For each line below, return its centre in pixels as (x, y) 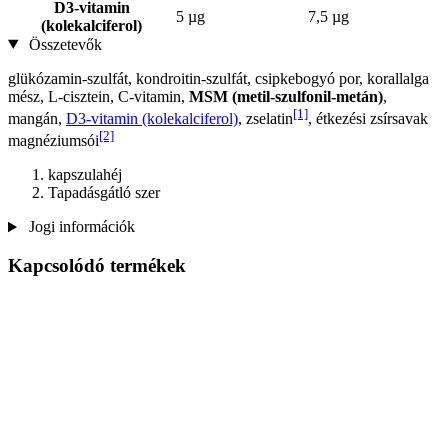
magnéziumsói (53, 141)
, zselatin (265, 118)
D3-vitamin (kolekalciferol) (152, 118)
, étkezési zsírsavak (368, 118)
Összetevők (63, 44)
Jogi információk (79, 227)
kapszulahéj (85, 175)
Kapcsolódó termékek (97, 266)
